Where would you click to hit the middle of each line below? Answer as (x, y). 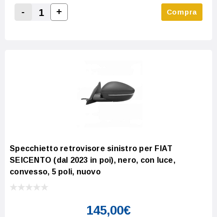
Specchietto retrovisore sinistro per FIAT (91, 148)
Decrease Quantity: (58, 23)
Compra (182, 12)
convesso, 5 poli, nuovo (55, 171)
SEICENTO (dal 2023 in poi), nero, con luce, (93, 160)
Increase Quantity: (92, 23)
